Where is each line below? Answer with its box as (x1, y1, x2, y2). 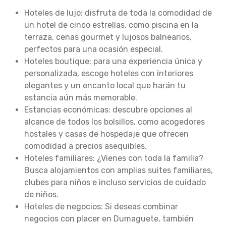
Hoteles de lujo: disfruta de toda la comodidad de (24, 8, 212, 18)
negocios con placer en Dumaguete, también (24, 214, 194, 223)
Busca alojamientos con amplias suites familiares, (24, 165, 213, 175)
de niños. (24, 190, 59, 199)
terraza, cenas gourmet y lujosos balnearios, (24, 32, 192, 42)
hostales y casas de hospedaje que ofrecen (24, 129, 189, 139)
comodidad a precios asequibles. (24, 141, 147, 151)
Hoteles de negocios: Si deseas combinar (24, 202, 178, 211)
